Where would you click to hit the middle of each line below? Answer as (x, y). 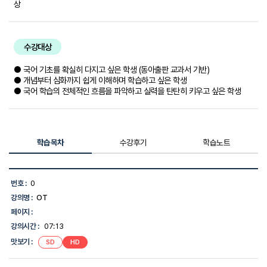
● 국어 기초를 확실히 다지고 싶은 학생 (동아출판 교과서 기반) (111, 70)
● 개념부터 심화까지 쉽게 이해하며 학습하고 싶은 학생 (100, 80)
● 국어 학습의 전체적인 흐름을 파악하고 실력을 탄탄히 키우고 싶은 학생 (127, 91)
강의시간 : (25, 226)
